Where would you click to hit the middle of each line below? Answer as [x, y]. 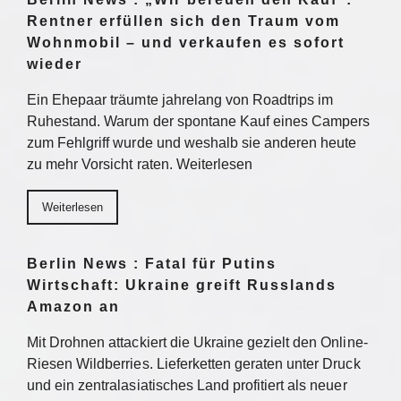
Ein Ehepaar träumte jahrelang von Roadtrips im [180, 100]
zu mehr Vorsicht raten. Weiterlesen [140, 164]
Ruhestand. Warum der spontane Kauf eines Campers [199, 121]
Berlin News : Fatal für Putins [152, 264]
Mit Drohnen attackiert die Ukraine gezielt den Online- [197, 342]
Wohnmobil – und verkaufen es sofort [186, 43]
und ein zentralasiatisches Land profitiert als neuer [187, 385]
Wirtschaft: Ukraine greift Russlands [182, 285]
